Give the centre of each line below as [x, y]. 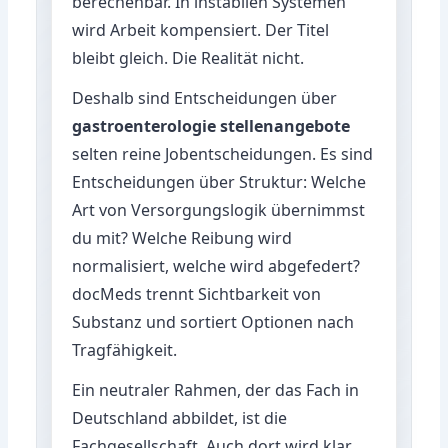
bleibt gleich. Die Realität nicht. [188, 57]
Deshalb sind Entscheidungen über [205, 97]
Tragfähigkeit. [125, 349]
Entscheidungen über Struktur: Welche [219, 181]
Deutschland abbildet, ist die [180, 417]
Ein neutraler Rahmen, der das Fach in [216, 389]
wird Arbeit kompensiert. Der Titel [201, 29]
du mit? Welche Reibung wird [182, 237]
